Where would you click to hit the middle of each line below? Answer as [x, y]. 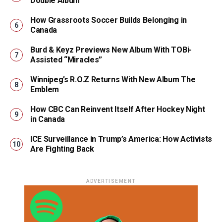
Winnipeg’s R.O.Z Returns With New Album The [113, 80]
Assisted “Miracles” [66, 60]
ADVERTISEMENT [111, 181]
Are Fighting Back [62, 149]
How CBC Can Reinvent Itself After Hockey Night [118, 110]
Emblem [45, 90]
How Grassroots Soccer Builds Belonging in [109, 20]
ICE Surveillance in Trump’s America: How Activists [121, 139]
